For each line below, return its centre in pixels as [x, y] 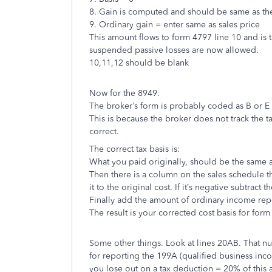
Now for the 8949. [124, 93]
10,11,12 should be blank [139, 63]
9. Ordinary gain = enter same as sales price [175, 25]
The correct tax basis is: [134, 149]
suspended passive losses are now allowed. [174, 50]
